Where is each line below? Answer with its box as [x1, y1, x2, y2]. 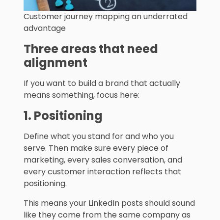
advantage [24, 23, 66, 34]
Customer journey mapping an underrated [24, 11, 188, 23]
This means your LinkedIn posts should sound [24, 197, 195, 209]
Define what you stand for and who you [24, 131, 174, 142]
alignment [24, 55, 87, 71]
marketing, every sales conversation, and [24, 154, 182, 166]
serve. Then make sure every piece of [24, 142, 168, 154]
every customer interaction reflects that [24, 166, 181, 178]
